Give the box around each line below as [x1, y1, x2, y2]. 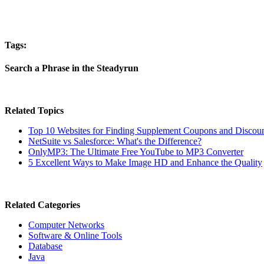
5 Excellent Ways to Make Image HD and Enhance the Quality [28, 157, 262, 168]
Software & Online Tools [28, 230, 122, 241]
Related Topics [5, 105, 64, 116]
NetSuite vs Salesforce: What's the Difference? [28, 136, 202, 147]
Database [28, 241, 62, 252]
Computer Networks [28, 220, 104, 230]
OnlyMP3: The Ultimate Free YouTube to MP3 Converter [28, 147, 243, 157]
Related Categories [5, 200, 80, 210]
